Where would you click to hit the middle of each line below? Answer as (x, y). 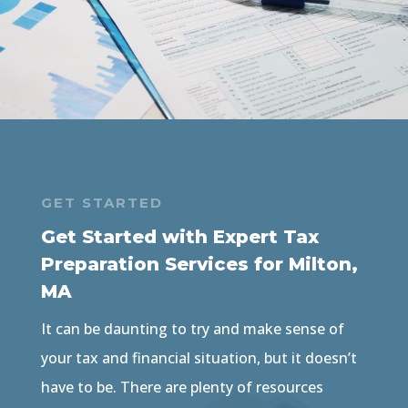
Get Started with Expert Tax (179, 237)
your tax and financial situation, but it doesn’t (199, 358)
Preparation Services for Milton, (199, 265)
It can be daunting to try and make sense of (192, 329)
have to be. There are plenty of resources (182, 388)
